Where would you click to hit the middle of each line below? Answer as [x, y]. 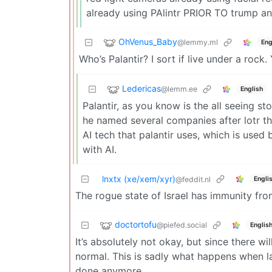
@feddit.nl [193, 179]
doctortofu [136, 225]
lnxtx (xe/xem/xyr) [139, 179]
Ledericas [141, 89]
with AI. [100, 149]
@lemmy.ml [198, 42]
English [251, 89]
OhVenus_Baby [148, 42]
